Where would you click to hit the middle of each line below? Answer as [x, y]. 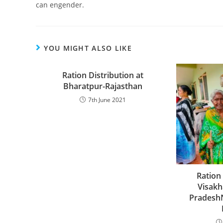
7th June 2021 [107, 100]
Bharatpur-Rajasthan [103, 86]
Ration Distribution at [103, 75]
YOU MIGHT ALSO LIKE [88, 48]
